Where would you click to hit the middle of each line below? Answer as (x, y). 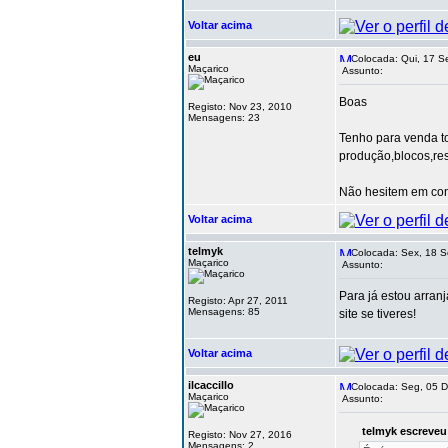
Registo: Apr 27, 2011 (238, 300)
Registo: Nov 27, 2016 (240, 434)
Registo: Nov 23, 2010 (240, 106)
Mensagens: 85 (224, 311)
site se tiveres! (377, 314)
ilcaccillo (211, 385)
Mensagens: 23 (224, 117)
